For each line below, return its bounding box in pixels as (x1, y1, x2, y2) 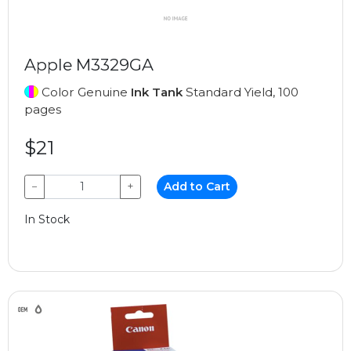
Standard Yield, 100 (183, 84, 299, 100)
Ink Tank (131, 84, 183, 100)
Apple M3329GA (24, 54, 154, 74)
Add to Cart (164, 179, 231, 194)
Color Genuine (38, 84, 131, 100)
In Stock (24, 212, 70, 226)
